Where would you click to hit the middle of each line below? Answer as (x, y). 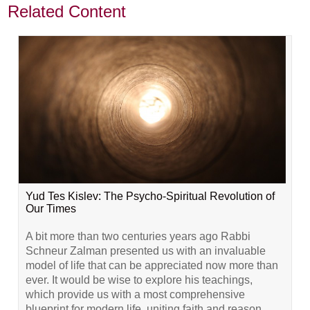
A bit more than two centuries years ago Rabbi (138, 236)
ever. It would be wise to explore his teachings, (139, 280)
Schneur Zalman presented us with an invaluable (146, 250)
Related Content (67, 11)
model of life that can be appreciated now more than (152, 265)
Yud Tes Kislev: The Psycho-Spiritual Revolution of (151, 196)
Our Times (51, 208)
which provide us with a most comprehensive (136, 294)
